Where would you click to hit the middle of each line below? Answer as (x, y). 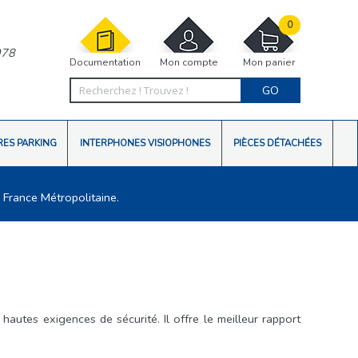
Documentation (105, 62)
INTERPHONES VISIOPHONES (145, 143)
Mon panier (268, 62)
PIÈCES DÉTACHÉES (277, 143)
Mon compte (189, 62)
